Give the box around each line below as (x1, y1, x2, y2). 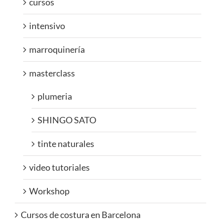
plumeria (37, 91, 72, 102)
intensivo (29, 20, 65, 32)
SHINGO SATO (37, 114, 96, 126)
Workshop (29, 185, 70, 197)
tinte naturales (37, 138, 94, 149)
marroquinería (29, 44, 85, 55)
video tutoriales (29, 162, 90, 173)
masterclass (29, 68, 75, 79)
